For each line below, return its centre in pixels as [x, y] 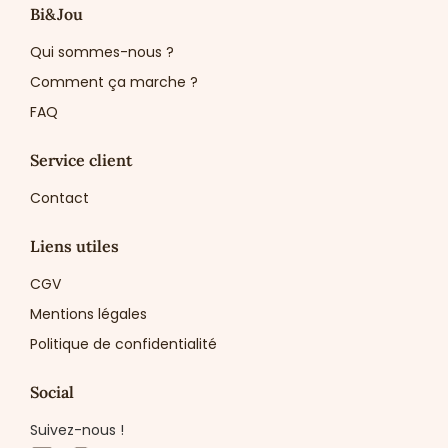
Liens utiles [74, 245]
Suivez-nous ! [77, 429]
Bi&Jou [56, 13]
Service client [81, 159]
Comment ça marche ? [114, 81]
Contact [59, 197]
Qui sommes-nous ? [102, 51]
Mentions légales [88, 313]
